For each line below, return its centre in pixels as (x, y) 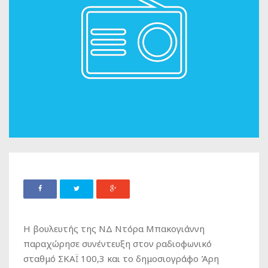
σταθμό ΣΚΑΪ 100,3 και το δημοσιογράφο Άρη (121, 259)
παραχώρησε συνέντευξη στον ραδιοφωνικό (118, 244)
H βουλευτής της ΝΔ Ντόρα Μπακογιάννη (114, 229)
